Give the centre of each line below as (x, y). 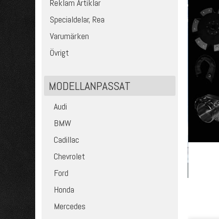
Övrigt (60, 53)
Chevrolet (70, 156)
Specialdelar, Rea (77, 19)
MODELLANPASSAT (90, 86)
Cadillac (67, 140)
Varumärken (70, 36)
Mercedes (70, 206)
